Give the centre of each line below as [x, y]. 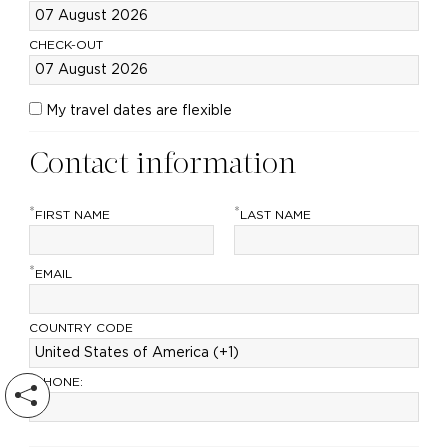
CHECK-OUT [65, 45]
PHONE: [58, 381]
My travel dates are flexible [138, 111]
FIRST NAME [72, 214]
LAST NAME [275, 214]
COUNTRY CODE [80, 327]
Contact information [162, 165]
